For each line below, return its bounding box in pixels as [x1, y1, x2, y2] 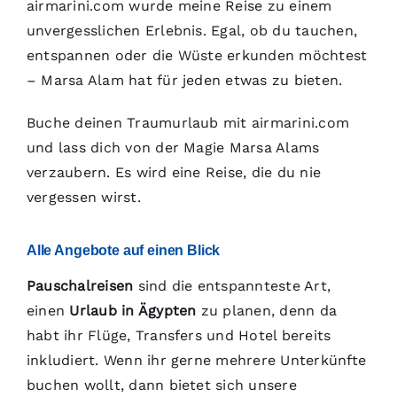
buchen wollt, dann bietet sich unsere [26, 377, 297, 394]
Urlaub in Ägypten [69, 302, 197, 320]
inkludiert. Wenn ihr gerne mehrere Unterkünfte [26, 352, 367, 370]
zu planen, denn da [196, 302, 338, 320]
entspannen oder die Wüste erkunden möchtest [26, 47, 368, 65]
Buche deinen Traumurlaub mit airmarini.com [26, 114, 350, 132]
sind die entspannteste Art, [133, 277, 331, 295]
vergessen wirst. [26, 189, 141, 206]
